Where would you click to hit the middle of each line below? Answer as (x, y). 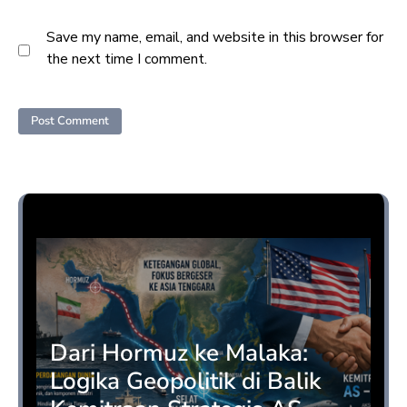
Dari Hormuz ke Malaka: (179, 353)
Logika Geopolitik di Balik (185, 382)
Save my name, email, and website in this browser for (215, 37)
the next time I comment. (127, 59)
